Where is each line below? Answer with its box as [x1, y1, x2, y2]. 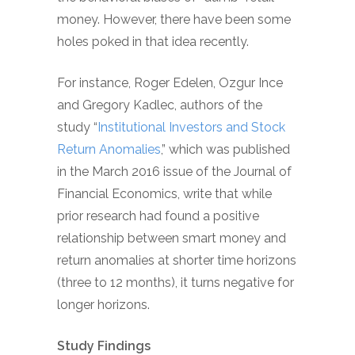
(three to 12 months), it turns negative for [57, 275, 294, 290]
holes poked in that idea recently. [57, 34, 249, 49]
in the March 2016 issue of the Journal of [57, 164, 292, 179]
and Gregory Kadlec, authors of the [57, 97, 262, 113]
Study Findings [57, 338, 151, 353]
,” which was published [161, 142, 290, 157]
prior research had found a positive [57, 208, 259, 223]
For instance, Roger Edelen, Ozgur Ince [57, 75, 283, 90]
